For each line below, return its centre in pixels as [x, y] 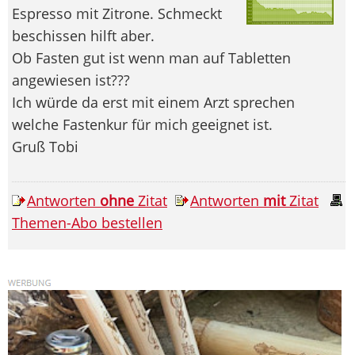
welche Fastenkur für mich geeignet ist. [142, 124]
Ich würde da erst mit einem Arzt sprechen [153, 102]
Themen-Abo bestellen [87, 222]
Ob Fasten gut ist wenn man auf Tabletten [151, 57]
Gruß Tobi [45, 146]
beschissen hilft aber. [83, 35]
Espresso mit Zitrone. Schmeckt [117, 13]
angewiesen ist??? [71, 80]
